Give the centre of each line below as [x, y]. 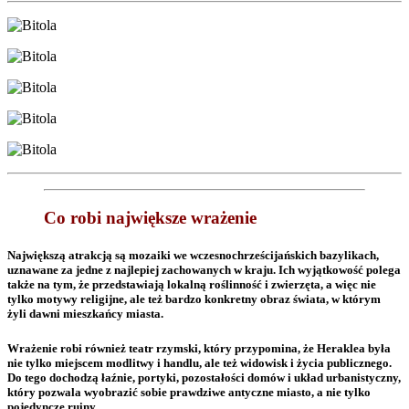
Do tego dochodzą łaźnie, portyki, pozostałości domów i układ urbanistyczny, [204, 378]
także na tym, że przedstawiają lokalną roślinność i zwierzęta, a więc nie [192, 285]
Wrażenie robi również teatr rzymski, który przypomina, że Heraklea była [199, 349]
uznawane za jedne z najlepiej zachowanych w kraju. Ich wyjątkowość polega [204, 270]
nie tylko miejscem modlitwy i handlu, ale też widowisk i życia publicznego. [199, 363]
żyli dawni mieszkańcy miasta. [85, 314]
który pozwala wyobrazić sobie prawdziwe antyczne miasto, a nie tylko [189, 393]
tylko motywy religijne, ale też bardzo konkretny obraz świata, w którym [194, 299]
